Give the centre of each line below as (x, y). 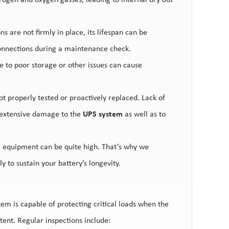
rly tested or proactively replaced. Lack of (96, 98)
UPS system (102, 114)
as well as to (144, 114)
